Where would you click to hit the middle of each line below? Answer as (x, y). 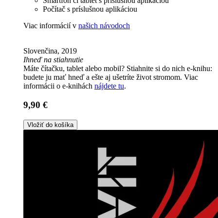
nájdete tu (109, 86)
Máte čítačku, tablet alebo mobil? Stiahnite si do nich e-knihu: (118, 69)
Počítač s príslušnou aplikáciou (90, 9)
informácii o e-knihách (59, 86)
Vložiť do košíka (50, 125)
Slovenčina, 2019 (50, 51)
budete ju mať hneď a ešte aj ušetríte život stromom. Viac (111, 77)
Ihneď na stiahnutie (53, 60)
